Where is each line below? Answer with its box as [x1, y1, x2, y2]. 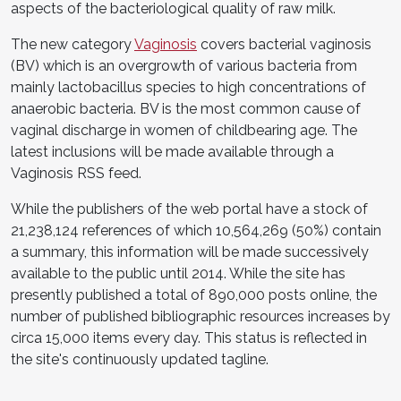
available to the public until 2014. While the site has [11, 264, 346, 282]
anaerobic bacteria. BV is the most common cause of [11, 99, 361, 117]
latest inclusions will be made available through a [11, 142, 334, 160]
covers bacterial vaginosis [197, 35, 371, 53]
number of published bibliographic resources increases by [11, 307, 390, 325]
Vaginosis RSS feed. [11, 164, 141, 182]
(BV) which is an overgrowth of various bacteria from [11, 56, 357, 74]
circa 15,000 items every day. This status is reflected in [11, 328, 367, 346]
